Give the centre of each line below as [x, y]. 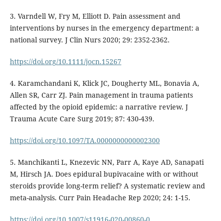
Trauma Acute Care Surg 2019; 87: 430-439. [82, 119]
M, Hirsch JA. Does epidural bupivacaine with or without [104, 174]
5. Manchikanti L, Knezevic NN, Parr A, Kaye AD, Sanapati [107, 162]
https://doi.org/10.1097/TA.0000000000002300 [85, 141]
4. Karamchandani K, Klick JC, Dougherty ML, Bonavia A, [104, 83]
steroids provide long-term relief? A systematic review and [107, 186]
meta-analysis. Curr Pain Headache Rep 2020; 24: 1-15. [100, 198]
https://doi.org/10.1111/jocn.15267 [65, 62]
